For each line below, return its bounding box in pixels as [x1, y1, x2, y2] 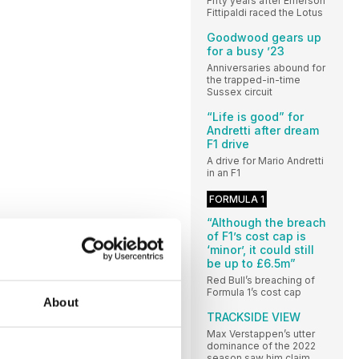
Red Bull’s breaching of [207, 273, 315, 286]
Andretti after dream [207, 123, 319, 137]
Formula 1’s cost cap [207, 285, 301, 298]
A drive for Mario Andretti [207, 154, 324, 167]
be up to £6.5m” [207, 256, 296, 270]
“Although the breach [207, 215, 326, 229]
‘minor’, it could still [207, 242, 314, 256]
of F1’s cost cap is [207, 228, 306, 243]
